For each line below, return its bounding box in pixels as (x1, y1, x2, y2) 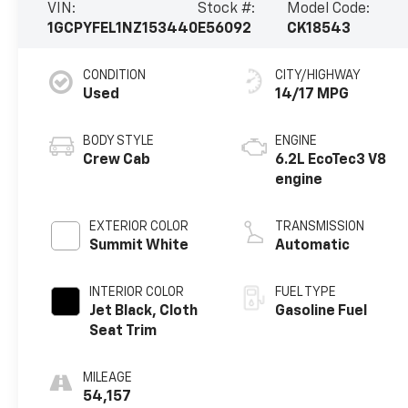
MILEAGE (83, 371, 133, 384)
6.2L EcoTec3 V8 (275, 152, 387, 168)
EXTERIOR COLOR (89, 219, 189, 233)
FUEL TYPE (275, 285, 337, 299)
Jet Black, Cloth (89, 303, 199, 319)
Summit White (89, 238, 189, 253)
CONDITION (83, 68, 147, 82)
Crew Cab (83, 152, 151, 168)
